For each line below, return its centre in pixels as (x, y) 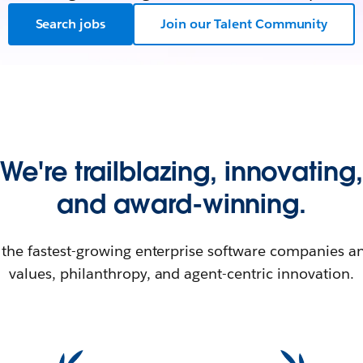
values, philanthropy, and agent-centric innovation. (181, 273)
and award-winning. (181, 204)
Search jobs (70, 24)
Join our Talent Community (244, 24)
